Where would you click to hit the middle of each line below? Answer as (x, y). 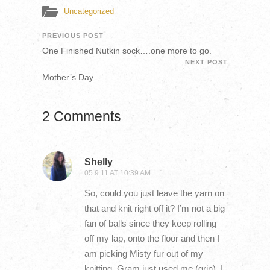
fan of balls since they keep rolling (150, 224)
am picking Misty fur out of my (143, 254)
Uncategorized (89, 11)
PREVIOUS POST (73, 36)
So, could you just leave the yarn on (154, 193)
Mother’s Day (67, 78)
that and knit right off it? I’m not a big (154, 209)
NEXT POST (207, 62)
